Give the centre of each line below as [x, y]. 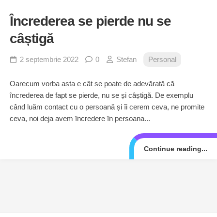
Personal [162, 60]
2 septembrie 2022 [49, 60]
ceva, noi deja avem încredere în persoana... [80, 119]
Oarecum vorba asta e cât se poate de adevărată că [92, 84]
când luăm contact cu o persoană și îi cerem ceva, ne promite [107, 107]
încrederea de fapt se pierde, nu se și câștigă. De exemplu [101, 95]
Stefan [126, 60]
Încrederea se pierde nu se [90, 21]
